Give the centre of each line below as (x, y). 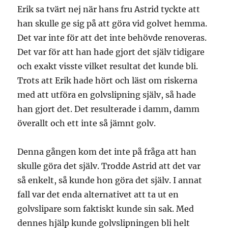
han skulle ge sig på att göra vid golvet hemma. (112, 23)
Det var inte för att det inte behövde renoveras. (112, 37)
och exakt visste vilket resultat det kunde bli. (108, 66)
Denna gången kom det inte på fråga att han (107, 151)
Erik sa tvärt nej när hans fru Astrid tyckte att (109, 9)
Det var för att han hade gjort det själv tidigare (111, 52)
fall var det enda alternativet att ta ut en (98, 194)
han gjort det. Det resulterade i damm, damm (109, 109)
